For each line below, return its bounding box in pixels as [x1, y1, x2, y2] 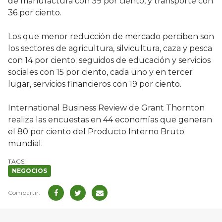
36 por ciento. [8, 8, 61, 18]
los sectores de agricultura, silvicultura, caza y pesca [8, 44, 212, 54]
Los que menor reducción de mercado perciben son [8, 32, 214, 42]
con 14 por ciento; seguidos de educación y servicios [8, 55, 211, 65]
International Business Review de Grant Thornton [8, 103, 205, 113]
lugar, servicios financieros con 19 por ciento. [8, 79, 181, 89]
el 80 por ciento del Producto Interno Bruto [8, 127, 184, 137]
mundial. [8, 139, 43, 149]
